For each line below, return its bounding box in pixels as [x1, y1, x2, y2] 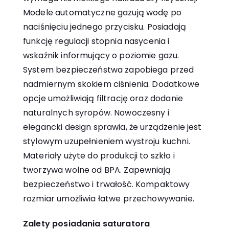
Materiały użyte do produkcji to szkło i [23, 150, 175, 162]
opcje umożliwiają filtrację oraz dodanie [23, 93, 183, 105]
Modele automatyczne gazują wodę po [23, 7, 182, 19]
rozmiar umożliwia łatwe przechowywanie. [23, 193, 194, 205]
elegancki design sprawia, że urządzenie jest [23, 121, 202, 133]
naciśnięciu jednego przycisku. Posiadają [23, 21, 186, 33]
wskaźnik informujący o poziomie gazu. [23, 50, 179, 62]
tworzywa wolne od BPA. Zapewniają [23, 164, 171, 176]
